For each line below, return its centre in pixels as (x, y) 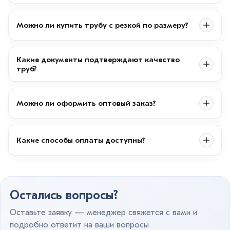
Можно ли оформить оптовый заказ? (86, 103)
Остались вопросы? (64, 195)
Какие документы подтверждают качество (98, 59)
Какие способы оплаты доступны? (81, 140)
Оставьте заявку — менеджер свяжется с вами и (103, 212)
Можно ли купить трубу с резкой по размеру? (102, 25)
